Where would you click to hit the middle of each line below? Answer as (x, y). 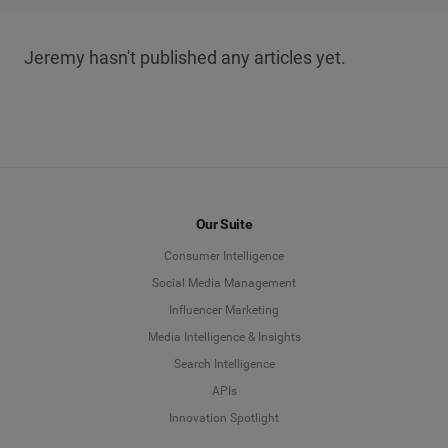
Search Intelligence (224, 364)
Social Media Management (224, 283)
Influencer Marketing (224, 310)
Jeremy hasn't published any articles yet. (185, 57)
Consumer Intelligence (224, 256)
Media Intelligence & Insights (224, 337)
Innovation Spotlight (224, 418)
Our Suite (224, 224)
